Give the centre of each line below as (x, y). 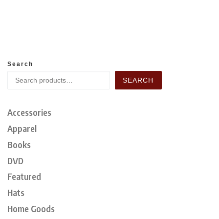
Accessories (29, 112)
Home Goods (31, 209)
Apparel (22, 128)
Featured (24, 176)
